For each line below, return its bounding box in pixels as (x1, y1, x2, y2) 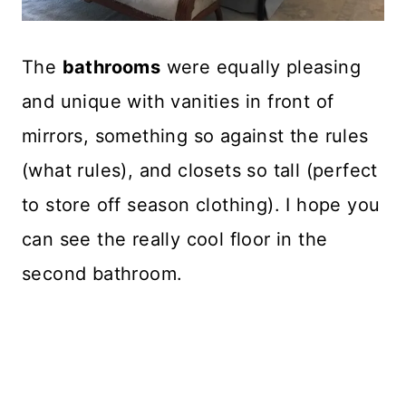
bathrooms (62, 56, 161, 79)
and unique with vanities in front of (22, 91, 334, 113)
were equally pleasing (160, 56, 362, 79)
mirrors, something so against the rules (22, 125, 369, 148)
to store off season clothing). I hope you (22, 194, 381, 217)
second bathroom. (22, 263, 183, 285)
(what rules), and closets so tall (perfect (22, 159, 378, 182)
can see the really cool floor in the (22, 228, 328, 251)
